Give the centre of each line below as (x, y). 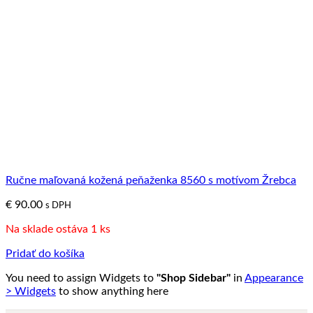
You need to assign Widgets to (81, 278)
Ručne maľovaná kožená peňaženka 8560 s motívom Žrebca (151, 180)
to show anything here (112, 291)
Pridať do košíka (45, 253)
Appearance (274, 278)
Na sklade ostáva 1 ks (58, 229)
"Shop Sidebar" (194, 278)
